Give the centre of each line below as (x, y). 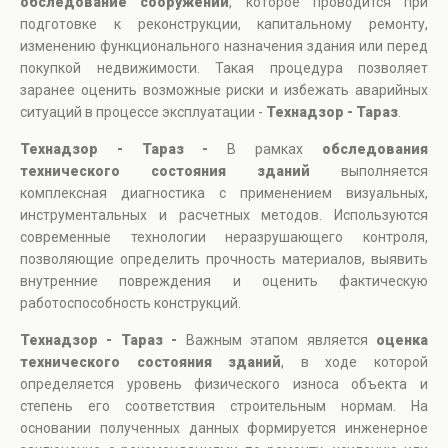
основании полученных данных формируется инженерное (224, 428)
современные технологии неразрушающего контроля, (224, 237)
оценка (402, 340)
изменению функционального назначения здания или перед (224, 46)
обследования (375, 149)
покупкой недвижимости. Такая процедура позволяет (224, 68)
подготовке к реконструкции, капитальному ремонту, (224, 24)
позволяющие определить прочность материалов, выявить (224, 259)
